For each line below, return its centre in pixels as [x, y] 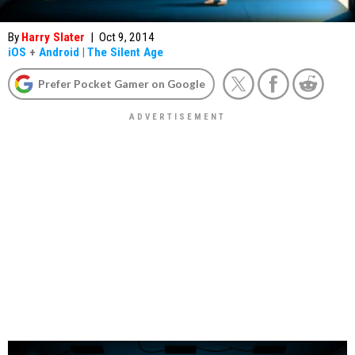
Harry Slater [53, 37]
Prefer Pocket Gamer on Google [122, 84]
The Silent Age [125, 52]
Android [59, 52]
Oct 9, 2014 [127, 37]
